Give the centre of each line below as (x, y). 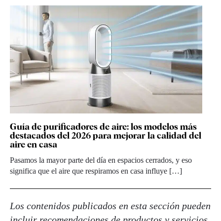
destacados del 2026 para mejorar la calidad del (106, 135)
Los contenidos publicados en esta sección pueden (110, 205)
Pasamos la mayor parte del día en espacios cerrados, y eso (101, 160)
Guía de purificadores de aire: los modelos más (103, 126)
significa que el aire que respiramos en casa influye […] (96, 171)
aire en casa (34, 144)
